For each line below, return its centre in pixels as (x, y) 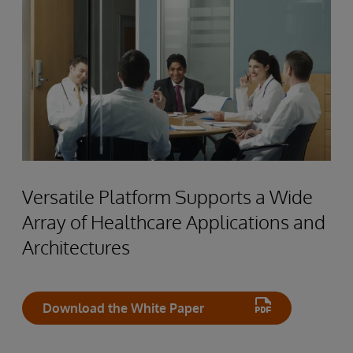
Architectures (76, 247)
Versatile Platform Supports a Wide (167, 196)
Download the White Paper (123, 308)
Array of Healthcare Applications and (174, 221)
